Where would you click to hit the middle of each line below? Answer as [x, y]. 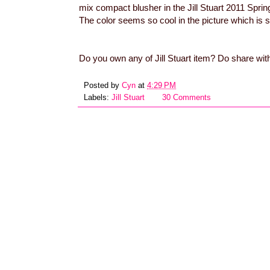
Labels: [98, 97]
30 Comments [187, 97]
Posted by [103, 85]
